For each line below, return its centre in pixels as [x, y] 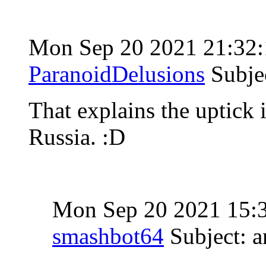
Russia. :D [77, 137]
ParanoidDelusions [117, 74]
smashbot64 [108, 236]
